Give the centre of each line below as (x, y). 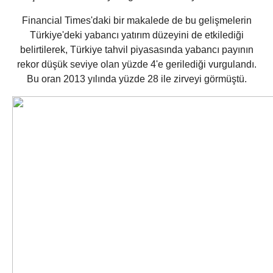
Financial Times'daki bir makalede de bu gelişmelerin (136, 21)
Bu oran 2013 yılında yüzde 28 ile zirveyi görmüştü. (136, 79)
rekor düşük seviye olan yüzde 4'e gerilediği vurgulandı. (136, 65)
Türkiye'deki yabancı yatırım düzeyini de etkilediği (136, 35)
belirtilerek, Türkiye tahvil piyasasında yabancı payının (136, 50)
